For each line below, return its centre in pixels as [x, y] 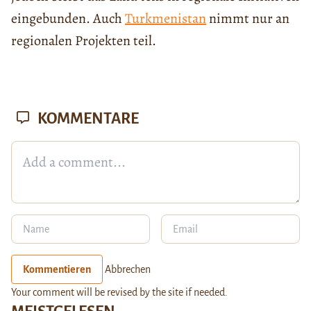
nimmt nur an [248, 19]
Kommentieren [57, 270]
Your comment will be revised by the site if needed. [119, 293]
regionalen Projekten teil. [84, 41]
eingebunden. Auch [68, 19]
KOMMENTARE [87, 119]
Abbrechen [128, 270]
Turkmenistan [166, 19]
